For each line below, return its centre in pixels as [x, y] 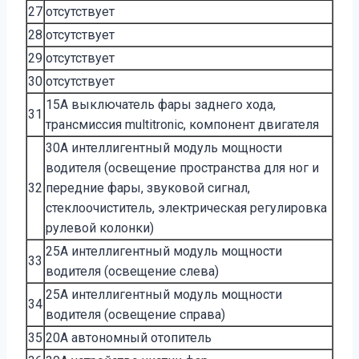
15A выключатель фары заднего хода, [161, 104]
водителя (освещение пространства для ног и [182, 167]
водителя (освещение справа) [135, 314]
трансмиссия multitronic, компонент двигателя [182, 124]
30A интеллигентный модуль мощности [164, 147]
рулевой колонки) [100, 228]
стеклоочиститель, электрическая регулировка [186, 208]
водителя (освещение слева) [132, 271]
